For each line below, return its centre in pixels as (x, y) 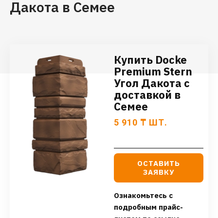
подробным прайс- (148, 207)
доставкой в (147, 95)
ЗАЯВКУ (159, 172)
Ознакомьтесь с (143, 196)
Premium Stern (153, 72)
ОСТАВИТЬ (159, 163)
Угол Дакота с (152, 83)
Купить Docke (150, 60)
